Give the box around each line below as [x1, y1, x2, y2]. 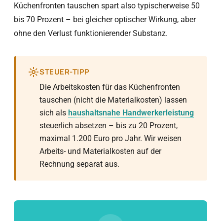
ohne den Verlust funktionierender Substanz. [14, 29, 168, 38]
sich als [39, 108, 68, 117]
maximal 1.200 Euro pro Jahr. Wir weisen [39, 134, 182, 143]
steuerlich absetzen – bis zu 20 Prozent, [39, 121, 178, 130]
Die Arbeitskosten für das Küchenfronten [39, 82, 180, 92]
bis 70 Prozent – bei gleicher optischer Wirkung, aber [14, 15, 196, 24]
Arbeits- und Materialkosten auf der [39, 147, 161, 156]
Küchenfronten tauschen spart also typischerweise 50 [14, 1, 200, 10]
